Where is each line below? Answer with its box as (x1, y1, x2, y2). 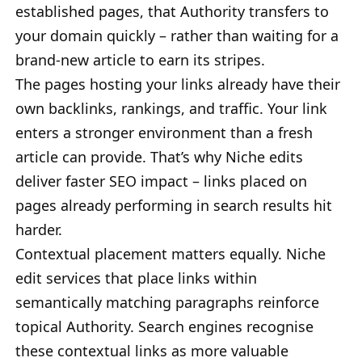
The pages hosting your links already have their (15, 74, 340, 94)
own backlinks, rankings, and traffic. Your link (15, 98, 327, 118)
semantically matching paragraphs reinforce (15, 292, 319, 312)
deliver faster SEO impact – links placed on (15, 170, 307, 191)
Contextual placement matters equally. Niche (15, 243, 326, 263)
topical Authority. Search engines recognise (15, 316, 314, 336)
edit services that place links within (15, 267, 257, 288)
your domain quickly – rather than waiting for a (15, 25, 339, 45)
